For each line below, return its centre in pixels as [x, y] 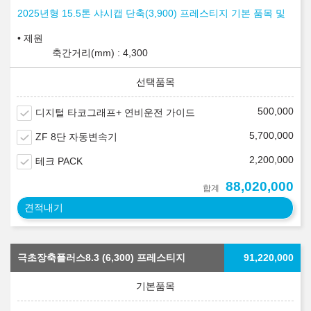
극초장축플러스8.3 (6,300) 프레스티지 [101, 258]
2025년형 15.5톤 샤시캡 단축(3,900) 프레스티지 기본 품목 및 [151, 14]
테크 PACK [59, 161]
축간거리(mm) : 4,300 [100, 53]
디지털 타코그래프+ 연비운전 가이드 [115, 113]
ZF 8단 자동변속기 [76, 137]
